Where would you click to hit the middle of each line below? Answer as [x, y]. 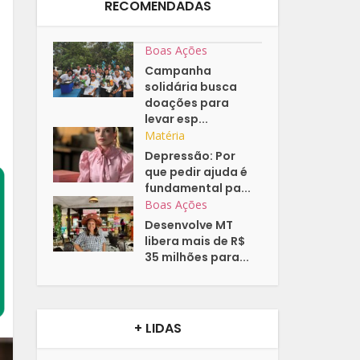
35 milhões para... [197, 258]
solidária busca [191, 87]
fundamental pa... [198, 188]
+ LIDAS [157, 329]
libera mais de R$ [195, 241]
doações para [187, 103]
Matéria [165, 136]
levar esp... [177, 119]
